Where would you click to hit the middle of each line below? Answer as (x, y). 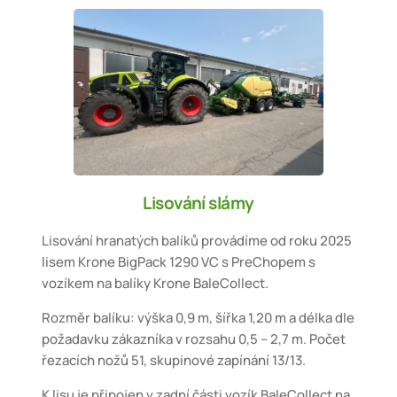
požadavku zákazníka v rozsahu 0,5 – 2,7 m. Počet (194, 339)
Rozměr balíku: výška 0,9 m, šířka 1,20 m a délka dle (198, 318)
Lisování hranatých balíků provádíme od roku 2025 (197, 241)
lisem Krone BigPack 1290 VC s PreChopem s (179, 262)
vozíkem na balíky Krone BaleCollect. (156, 284)
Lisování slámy (198, 203)
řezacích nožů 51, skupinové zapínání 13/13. (174, 361)
